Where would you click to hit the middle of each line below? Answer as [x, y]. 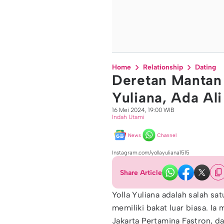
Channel [167, 135]
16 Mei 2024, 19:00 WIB [143, 110]
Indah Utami [128, 117]
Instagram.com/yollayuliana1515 [151, 153]
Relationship [163, 67]
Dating [205, 67]
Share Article [141, 172]
